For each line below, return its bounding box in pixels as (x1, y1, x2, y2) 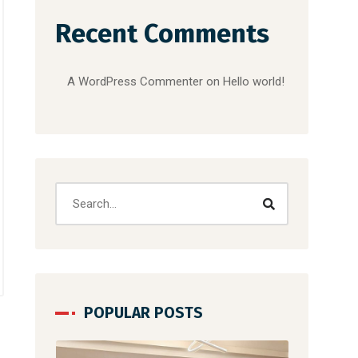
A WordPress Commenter (67, 74, 204, 89)
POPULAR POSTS (84, 304, 204, 322)
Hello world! (223, 74, 285, 89)
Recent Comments (55, 18, 270, 50)
